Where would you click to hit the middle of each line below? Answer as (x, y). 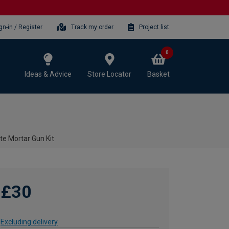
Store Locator (109, 74)
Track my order (93, 27)
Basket (158, 74)
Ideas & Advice (48, 74)
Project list (154, 27)
